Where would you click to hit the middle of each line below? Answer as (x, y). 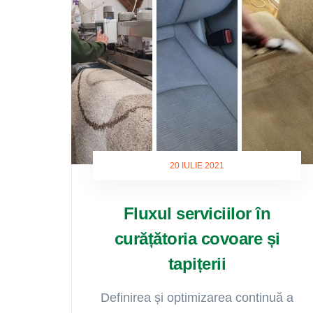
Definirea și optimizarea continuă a (197, 298)
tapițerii (197, 264)
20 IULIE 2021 (197, 166)
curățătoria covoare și (197, 239)
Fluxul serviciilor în (197, 213)
